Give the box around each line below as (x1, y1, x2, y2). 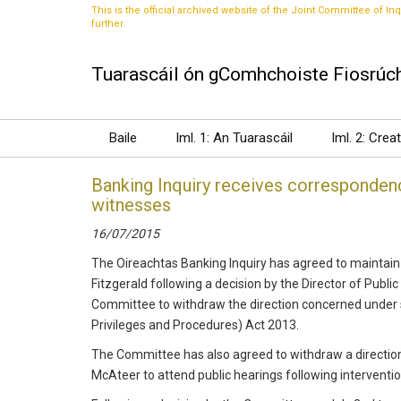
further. (91, 18, 125, 30)
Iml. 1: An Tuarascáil (175, 130, 293, 146)
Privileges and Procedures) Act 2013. (91, 318, 299, 332)
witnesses (91, 194, 171, 216)
